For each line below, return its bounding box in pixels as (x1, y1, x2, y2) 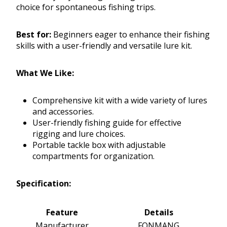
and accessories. (32, 106, 94, 118)
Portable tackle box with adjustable (32, 139, 166, 151)
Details (144, 207, 173, 218)
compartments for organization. (32, 150, 155, 162)
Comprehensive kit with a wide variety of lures (32, 95, 207, 106)
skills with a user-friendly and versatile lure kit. (16, 40, 192, 52)
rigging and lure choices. (32, 128, 125, 140)
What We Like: (16, 67, 74, 79)
